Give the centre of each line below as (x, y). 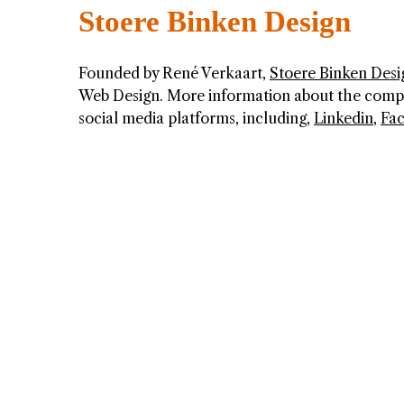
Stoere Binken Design (215, 22)
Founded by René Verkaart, (174, 73)
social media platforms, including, (196, 119)
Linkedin (344, 119)
